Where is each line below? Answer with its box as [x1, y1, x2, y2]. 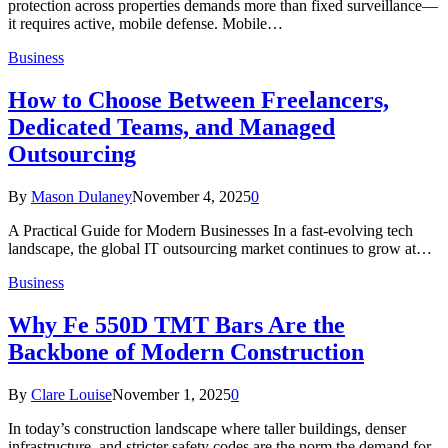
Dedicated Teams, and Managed [8, 113, 335, 140]
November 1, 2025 [112, 385, 231, 403]
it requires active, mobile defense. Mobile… [8, 14, 283, 32]
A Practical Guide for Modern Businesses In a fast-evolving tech [8, 221, 413, 239]
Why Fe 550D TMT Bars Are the [8, 311, 345, 338]
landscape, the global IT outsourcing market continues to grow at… [8, 239, 432, 257]
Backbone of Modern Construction [8, 338, 364, 365]
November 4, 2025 [132, 187, 251, 205]
